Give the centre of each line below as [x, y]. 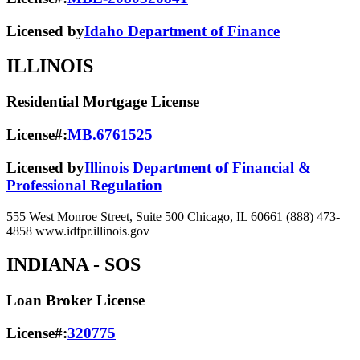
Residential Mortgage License [103, 102]
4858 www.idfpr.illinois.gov [78, 231]
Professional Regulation [84, 185]
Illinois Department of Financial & [198, 167]
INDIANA [47, 265]
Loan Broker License [76, 301]
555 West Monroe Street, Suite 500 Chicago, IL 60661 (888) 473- [173, 216]
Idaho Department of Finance [182, 31]
